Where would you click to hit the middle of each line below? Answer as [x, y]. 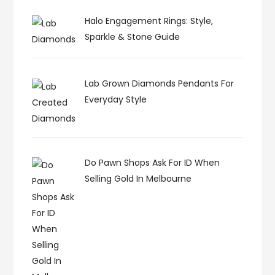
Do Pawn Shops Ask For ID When [152, 163]
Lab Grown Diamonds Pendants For [159, 84]
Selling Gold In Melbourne [138, 179]
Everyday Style [115, 100]
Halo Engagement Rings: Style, [149, 21]
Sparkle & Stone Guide [132, 37]
